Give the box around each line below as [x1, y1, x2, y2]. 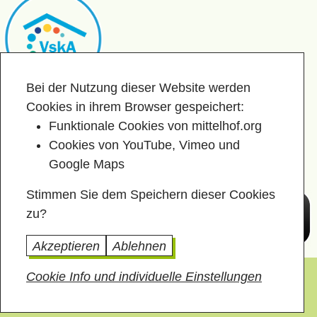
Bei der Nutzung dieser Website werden [26, 81, 250, 95]
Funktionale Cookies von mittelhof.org [49, 119, 262, 133]
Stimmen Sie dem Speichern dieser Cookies [26, 188, 275, 202]
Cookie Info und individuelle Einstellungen [26, 270, 262, 284]
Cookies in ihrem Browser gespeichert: [26, 100, 244, 114]
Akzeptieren [33, 239, 100, 253]
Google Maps [49, 157, 125, 171]
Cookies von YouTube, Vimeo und [49, 138, 240, 152]
